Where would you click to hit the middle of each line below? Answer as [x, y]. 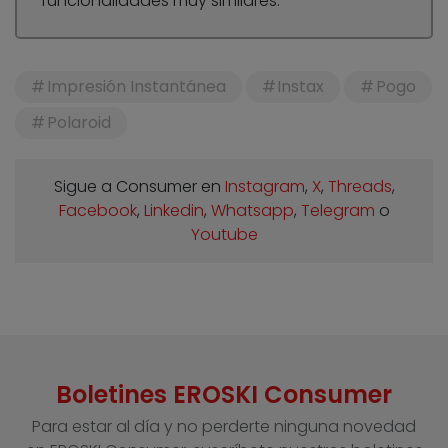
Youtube [224, 235]
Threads [359, 187]
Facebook [97, 211]
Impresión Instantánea [136, 87]
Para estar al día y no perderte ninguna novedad [224, 427]
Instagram [264, 187]
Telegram [337, 211]
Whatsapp [252, 211]
